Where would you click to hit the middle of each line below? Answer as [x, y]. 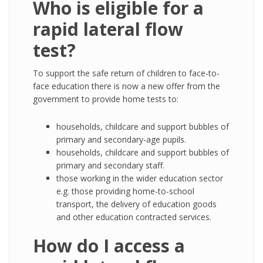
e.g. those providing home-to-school [125, 191]
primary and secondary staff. [110, 165]
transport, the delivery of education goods [136, 204]
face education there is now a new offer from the [127, 86]
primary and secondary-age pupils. [121, 139]
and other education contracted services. [134, 217]
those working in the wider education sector [140, 178]
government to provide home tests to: [106, 99]
